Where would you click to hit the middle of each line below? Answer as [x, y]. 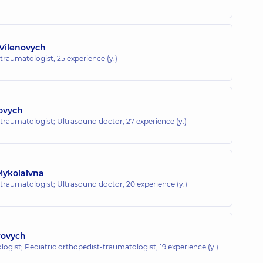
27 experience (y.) [156, 121]
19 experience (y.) [189, 247]
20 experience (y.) [157, 184]
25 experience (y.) [87, 58]
